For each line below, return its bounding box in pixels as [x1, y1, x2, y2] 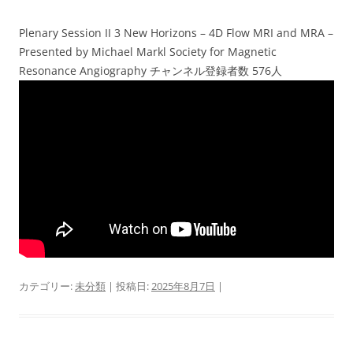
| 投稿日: [106, 279, 151, 293]
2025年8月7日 [151, 279, 215, 293]
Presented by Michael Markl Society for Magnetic [19, 44, 277, 59]
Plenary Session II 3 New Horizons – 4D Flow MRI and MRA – [19, 25, 333, 40]
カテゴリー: [19, 279, 75, 293]
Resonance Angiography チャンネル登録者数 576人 [19, 63, 282, 78]
